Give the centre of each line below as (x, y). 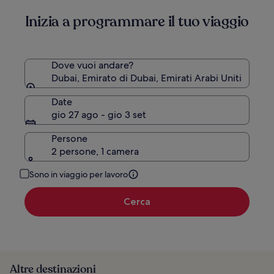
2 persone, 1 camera (95, 151)
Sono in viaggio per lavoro (79, 174)
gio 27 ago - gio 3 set (99, 114)
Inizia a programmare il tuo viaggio (137, 21)
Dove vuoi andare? (92, 65)
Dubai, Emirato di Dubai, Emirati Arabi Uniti (146, 78)
